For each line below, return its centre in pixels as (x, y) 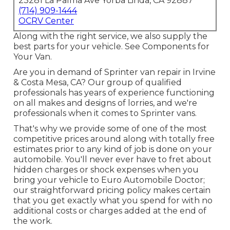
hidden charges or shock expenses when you (106, 170)
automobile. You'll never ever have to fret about (112, 160)
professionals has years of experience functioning (114, 93)
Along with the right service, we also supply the (110, 36)
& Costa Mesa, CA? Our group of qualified (97, 83)
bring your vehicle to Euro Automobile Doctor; (109, 180)
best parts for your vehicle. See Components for (111, 47)
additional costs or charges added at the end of (110, 211)
